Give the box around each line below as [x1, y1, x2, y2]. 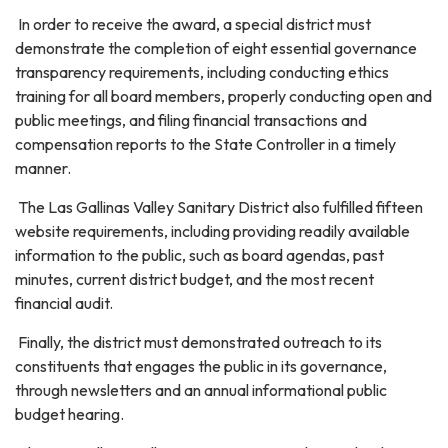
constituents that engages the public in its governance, [15, 356, 387, 376]
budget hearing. [15, 404, 124, 424]
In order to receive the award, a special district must [15, 14, 371, 34]
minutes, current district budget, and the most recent [15, 269, 374, 289]
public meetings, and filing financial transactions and [15, 110, 367, 130]
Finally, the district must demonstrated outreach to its [15, 332, 382, 352]
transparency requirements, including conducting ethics [15, 62, 389, 82]
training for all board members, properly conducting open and [15, 86, 432, 106]
